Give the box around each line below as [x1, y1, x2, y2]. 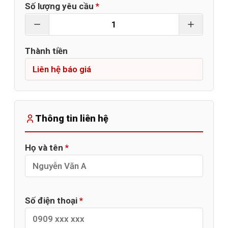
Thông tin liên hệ [35, 112, 108, 124]
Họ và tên [25, 142, 65, 153]
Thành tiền [25, 45, 68, 56]
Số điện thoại [25, 195, 79, 206]
